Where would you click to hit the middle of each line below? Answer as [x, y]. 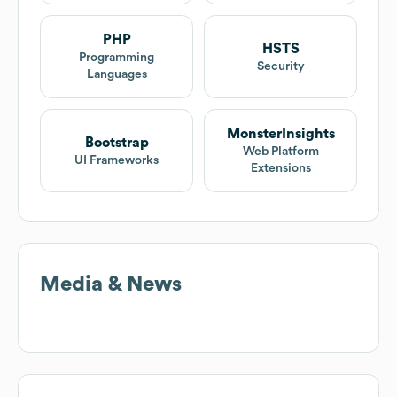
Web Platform [280, 152]
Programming [117, 58]
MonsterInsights [280, 134]
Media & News [111, 285]
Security [280, 66]
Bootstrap [117, 142]
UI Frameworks [117, 160]
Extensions [280, 169]
